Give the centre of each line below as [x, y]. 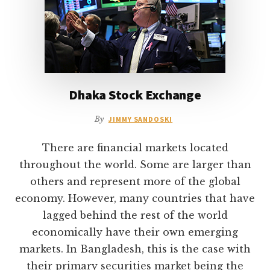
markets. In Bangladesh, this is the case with [135, 249]
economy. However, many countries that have [135, 199]
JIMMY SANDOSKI [140, 119]
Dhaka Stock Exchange [135, 95]
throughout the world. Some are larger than [135, 165]
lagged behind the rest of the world [135, 215]
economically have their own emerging [135, 232]
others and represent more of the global [135, 182]
